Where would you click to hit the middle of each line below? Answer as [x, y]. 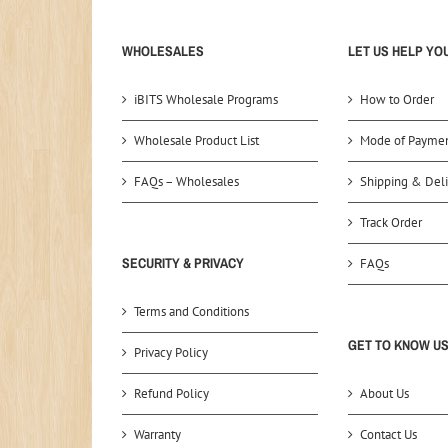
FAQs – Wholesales [186, 182]
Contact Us [388, 435]
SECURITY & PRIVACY [183, 263]
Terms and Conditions [191, 312]
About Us [384, 394]
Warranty [157, 435]
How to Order [397, 100]
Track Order [391, 223]
